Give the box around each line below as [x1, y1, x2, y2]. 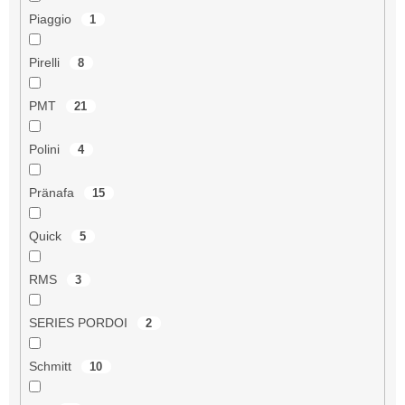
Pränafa [28, 184, 78, 200]
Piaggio [28, 11, 75, 26]
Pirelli [28, 54, 63, 70]
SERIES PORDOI [28, 315, 131, 330]
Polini [28, 141, 63, 156]
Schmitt [28, 358, 75, 373]
